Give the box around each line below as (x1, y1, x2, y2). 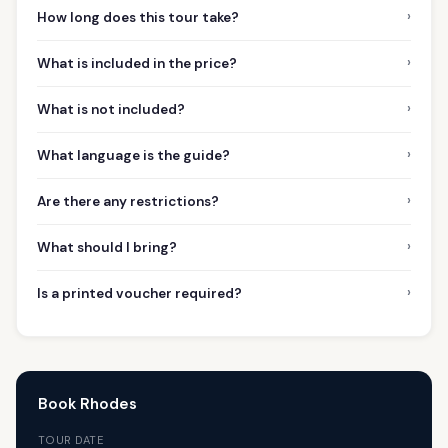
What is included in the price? (37, 54, 237, 72)
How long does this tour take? (37, 8, 239, 26)
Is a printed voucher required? (37, 284, 242, 302)
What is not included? (37, 100, 185, 118)
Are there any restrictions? (37, 192, 219, 210)
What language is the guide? (37, 146, 230, 164)
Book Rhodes (37, 394, 137, 415)
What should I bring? (37, 238, 177, 256)
